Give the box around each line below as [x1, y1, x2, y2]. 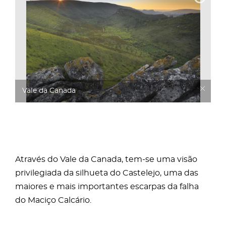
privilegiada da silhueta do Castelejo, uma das [15, 169, 198, 177]
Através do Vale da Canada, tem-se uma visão [15, 155, 197, 163]
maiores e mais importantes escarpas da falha [15, 183, 199, 191]
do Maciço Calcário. [15, 196, 91, 204]
